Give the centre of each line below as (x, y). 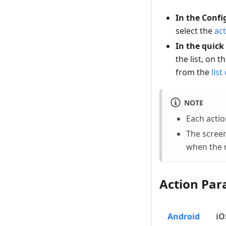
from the (193, 72)
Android (184, 217)
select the (195, 31)
